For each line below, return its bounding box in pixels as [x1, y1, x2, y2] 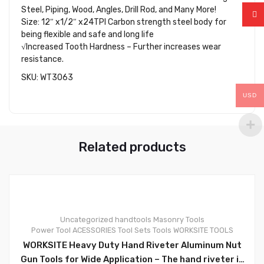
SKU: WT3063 [21, 72, 73, 82]
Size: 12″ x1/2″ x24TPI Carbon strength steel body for [21, 16, 226, 27]
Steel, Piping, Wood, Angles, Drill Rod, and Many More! [21, 4, 216, 15]
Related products [78, 139, 186, 156]
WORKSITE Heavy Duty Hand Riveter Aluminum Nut [22, 240, 242, 251]
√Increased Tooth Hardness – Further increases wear [21, 41, 221, 52]
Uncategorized [60, 215, 113, 225]
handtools [114, 215, 151, 225]
